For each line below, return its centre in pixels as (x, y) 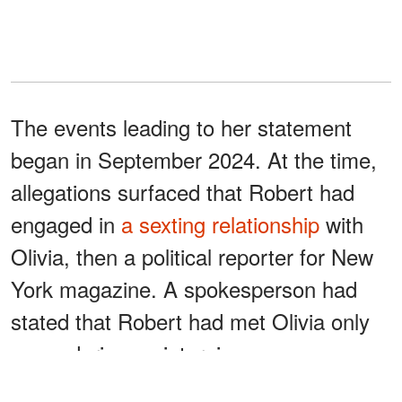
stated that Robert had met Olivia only (190, 320)
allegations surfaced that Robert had (183, 191)
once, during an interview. (132, 353)
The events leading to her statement (181, 127)
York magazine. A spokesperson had (184, 288)
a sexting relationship (220, 223)
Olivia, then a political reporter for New (192, 256)
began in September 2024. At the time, (194, 159)
